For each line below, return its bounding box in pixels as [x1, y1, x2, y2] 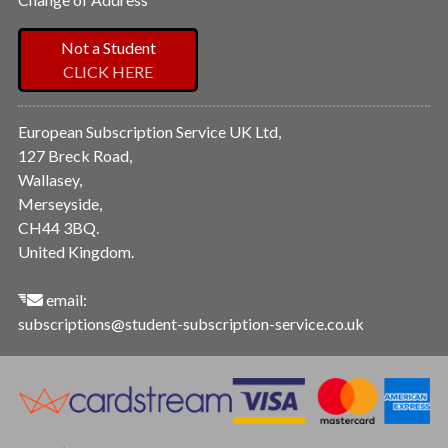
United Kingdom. [18, 241, 134, 261]
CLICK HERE [63, 61, 153, 81]
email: [43, 289, 87, 309]
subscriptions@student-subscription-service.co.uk [18, 313, 364, 333]
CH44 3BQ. [18, 217, 99, 237]
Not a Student [60, 37, 156, 57]
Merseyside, [18, 193, 102, 213]
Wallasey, [18, 169, 82, 189]
